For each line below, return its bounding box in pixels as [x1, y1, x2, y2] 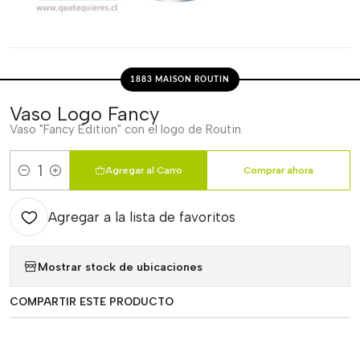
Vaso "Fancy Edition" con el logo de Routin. [10, 122, 243, 137]
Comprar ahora [243, 165, 314, 176]
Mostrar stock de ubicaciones [38, 259, 202, 274]
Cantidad [10, 172, 59, 187]
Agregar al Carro [104, 165, 182, 176]
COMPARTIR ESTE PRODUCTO [10, 295, 174, 308]
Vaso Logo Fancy [10, 102, 159, 125]
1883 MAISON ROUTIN [130, 76, 230, 84]
